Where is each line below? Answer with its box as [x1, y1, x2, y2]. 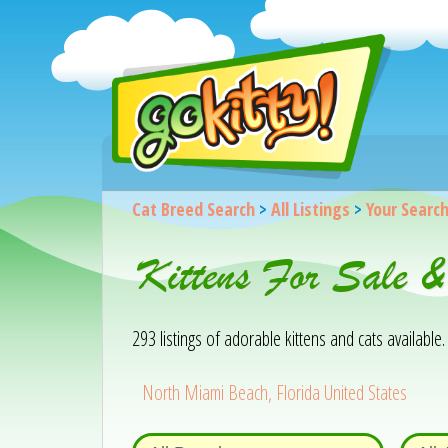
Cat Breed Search [131, 197, 255, 221]
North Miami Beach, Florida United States [142, 379, 408, 406]
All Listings [270, 197, 350, 221]
